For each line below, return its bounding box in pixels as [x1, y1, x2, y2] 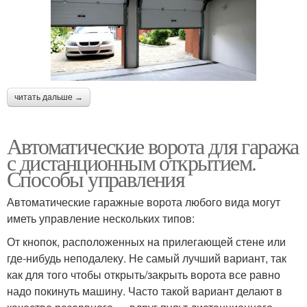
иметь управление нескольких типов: [7, 210, 195, 226]
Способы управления [7, 164, 185, 193]
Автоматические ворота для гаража [7, 131, 299, 160]
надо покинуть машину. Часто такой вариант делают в [7, 283, 282, 299]
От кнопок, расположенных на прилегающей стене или [7, 234, 286, 249]
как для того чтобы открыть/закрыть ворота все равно [7, 267, 280, 282]
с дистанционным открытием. [7, 147, 256, 177]
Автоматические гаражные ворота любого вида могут [7, 194, 280, 210]
